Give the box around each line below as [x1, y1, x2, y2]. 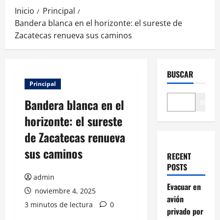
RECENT [166, 150, 191, 163]
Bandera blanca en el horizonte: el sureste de [15, 18, 182, 29]
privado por [166, 205, 203, 218]
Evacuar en [166, 181, 201, 193]
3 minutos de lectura [25, 200, 93, 210]
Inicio [15, 5, 34, 17]
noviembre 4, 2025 [33, 186, 96, 196]
